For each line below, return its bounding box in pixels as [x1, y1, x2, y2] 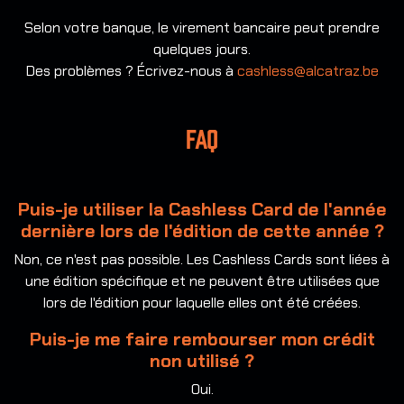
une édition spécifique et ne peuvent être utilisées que [24, 271, 380, 291]
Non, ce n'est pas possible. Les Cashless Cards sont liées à [14, 250, 390, 270]
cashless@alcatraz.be [236, 61, 379, 81]
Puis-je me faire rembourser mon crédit [29, 327, 375, 352]
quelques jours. [153, 40, 251, 60]
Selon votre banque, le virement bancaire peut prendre [24, 18, 380, 38]
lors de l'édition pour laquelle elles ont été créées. [43, 293, 361, 313]
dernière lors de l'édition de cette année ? [20, 219, 384, 243]
